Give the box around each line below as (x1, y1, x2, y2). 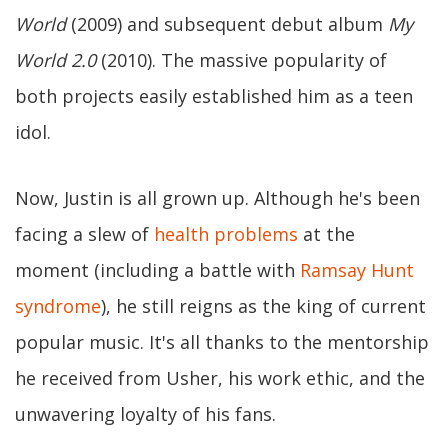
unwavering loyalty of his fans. (15, 402, 276, 426)
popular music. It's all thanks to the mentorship (15, 330, 429, 354)
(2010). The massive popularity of (96, 48, 387, 72)
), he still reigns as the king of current (101, 294, 426, 318)
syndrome (15, 294, 101, 318)
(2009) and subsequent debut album (66, 12, 388, 36)
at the (298, 222, 355, 246)
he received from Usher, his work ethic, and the (15, 366, 425, 390)
